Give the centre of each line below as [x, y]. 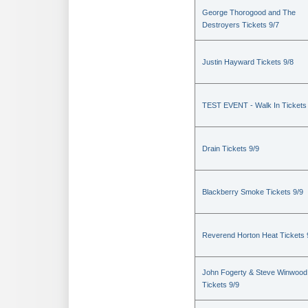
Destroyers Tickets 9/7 [241, 25]
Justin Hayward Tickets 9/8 [248, 62]
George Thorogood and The [249, 13]
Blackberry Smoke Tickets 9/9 [253, 192]
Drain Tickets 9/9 [231, 149]
